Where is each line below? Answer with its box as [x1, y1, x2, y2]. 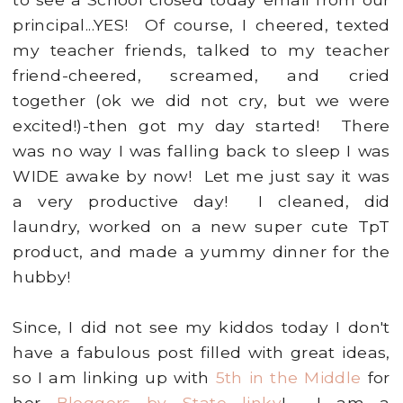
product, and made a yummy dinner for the [13, 242, 390, 262]
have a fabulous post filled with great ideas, [13, 343, 390, 363]
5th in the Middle [215, 368, 362, 388]
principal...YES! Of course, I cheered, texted [13, 15, 390, 35]
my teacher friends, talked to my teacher [13, 40, 390, 60]
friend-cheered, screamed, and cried [13, 66, 390, 85]
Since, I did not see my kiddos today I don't [13, 318, 390, 337]
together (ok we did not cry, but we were [13, 91, 390, 111]
